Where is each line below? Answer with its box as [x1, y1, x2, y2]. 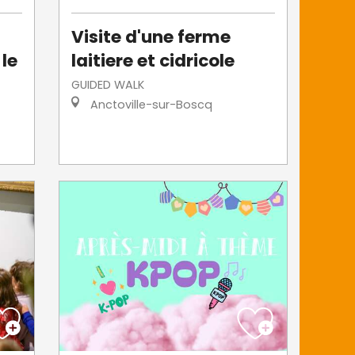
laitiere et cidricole [71, 48, 235, 73]
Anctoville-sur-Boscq [87, 96, 213, 113]
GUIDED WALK [71, 76, 145, 93]
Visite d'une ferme [71, 24, 231, 49]
